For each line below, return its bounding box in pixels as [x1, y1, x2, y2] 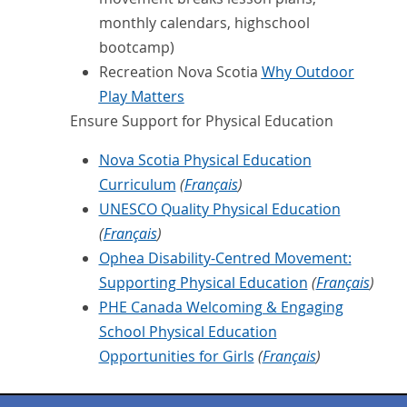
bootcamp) [98, 37, 174, 58]
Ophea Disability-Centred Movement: [98, 248, 352, 269]
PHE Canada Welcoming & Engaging [98, 297, 343, 318]
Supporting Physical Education [98, 273, 308, 293]
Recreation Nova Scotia [98, 62, 262, 83]
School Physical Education [98, 322, 277, 342]
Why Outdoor [261, 62, 354, 83]
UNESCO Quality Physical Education [98, 199, 341, 220]
